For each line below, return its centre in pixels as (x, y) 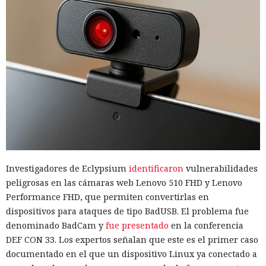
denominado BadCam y (56, 226)
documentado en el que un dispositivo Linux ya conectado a (132, 254)
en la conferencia (206, 226)
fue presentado (137, 226)
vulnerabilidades (221, 169)
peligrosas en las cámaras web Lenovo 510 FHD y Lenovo (124, 183)
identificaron (156, 169)
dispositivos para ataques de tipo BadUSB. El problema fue (127, 211)
